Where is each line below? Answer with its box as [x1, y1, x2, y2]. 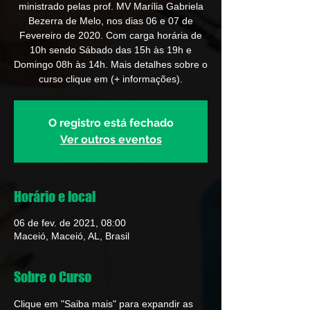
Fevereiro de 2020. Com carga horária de [19, 30, 202, 41]
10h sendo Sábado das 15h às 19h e [30, 44, 192, 55]
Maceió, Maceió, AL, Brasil [14, 230, 129, 241]
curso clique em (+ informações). [39, 73, 183, 84]
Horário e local [14, 188, 95, 205]
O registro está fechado [48, 116, 174, 129]
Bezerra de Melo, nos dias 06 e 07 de [28, 15, 193, 26]
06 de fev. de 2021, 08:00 [14, 217, 126, 228]
